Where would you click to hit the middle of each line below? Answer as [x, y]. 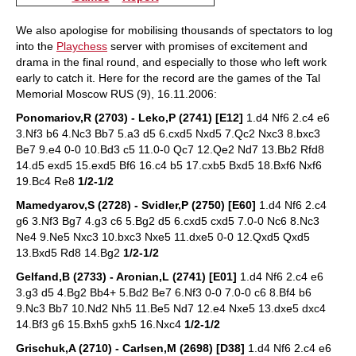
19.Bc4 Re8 [47, 181]
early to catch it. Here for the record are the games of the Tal [168, 78]
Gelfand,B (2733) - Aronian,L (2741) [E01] [126, 277]
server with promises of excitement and [207, 46]
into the [36, 46]
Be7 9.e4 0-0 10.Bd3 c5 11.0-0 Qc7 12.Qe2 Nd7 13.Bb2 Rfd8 [170, 149]
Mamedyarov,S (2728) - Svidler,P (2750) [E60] [136, 205]
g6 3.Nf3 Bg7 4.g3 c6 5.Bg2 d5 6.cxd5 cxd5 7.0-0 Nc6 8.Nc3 [168, 221]
